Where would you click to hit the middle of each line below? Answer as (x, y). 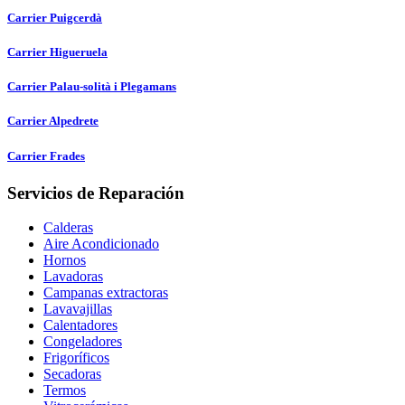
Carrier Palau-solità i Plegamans (92, 87)
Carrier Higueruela (57, 52)
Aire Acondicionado (101, 244)
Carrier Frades (46, 155)
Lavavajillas (78, 309)
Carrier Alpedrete (53, 121)
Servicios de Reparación (96, 193)
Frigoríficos (76, 358)
